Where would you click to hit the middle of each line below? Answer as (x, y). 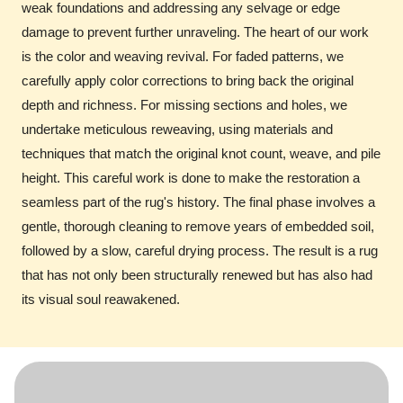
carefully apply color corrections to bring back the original (188, 80)
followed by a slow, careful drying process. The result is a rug (200, 250)
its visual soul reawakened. (101, 299)
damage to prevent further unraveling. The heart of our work (195, 31)
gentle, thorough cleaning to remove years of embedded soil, (198, 226)
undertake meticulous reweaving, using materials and (177, 129)
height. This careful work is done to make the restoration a (191, 177)
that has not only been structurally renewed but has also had (197, 274)
